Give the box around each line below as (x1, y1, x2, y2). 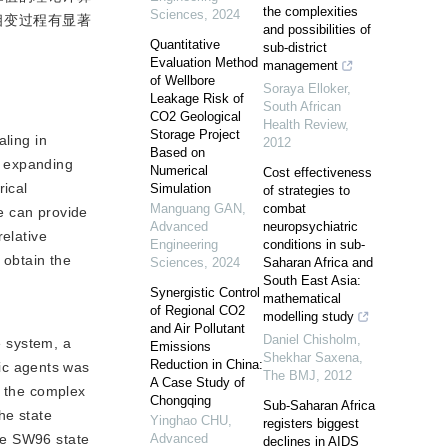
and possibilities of (263, 22, 371, 37)
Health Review (263, 117, 345, 132)
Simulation (150, 181, 211, 196)
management (263, 58, 338, 73)
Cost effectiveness (263, 165, 372, 180)
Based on (150, 145, 205, 160)
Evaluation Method (150, 55, 258, 70)
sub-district (263, 40, 327, 55)
